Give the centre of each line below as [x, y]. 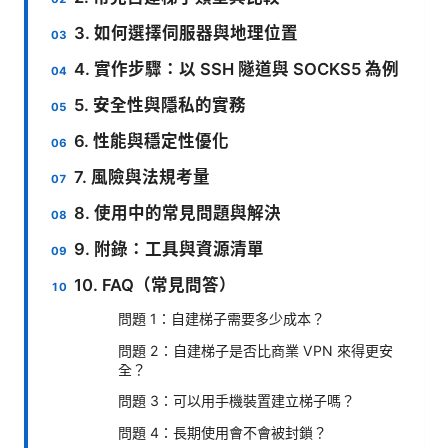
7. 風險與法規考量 [142, 176]
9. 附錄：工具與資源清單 [169, 248]
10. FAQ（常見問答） [155, 284]
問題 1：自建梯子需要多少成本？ [221, 318]
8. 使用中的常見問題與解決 [178, 212]
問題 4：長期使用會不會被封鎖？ [222, 432]
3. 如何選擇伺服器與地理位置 [186, 32]
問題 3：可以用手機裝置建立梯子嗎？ [236, 400]
